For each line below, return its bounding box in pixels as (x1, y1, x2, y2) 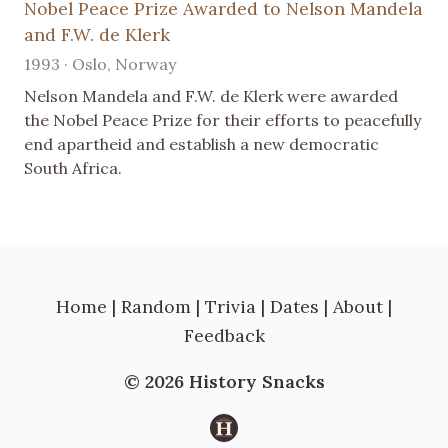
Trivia (205, 294, 256, 318)
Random (121, 294, 191, 318)
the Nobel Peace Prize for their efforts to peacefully (24, 109, 421, 130)
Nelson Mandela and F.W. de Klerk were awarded (24, 85, 398, 106)
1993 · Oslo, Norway (24, 53, 176, 74)
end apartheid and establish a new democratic (24, 133, 379, 154)
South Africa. (24, 157, 122, 178)
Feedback (183, 323, 265, 347)
